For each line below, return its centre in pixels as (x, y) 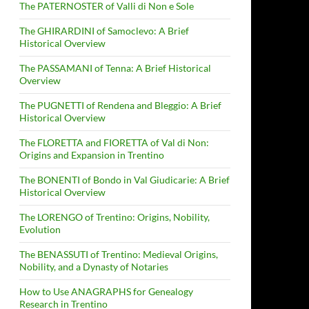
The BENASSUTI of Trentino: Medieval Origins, (119, 254)
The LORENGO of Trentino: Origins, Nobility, (114, 217)
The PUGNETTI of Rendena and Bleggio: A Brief (120, 105)
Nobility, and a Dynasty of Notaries (94, 267)
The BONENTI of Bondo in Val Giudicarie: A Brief (124, 180)
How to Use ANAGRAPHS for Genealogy (106, 291)
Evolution (40, 229)
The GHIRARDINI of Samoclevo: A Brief (104, 31)
